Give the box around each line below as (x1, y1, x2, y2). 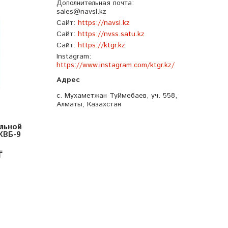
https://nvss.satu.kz (78, 29, 145, 40)
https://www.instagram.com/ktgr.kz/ (56, 60, 175, 71)
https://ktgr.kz (78, 40, 125, 51)
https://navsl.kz (78, 18, 130, 28)
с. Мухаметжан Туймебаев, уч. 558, (56, 91, 177, 101)
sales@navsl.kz (56, 7, 106, 17)
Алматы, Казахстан (56, 99, 121, 110)
